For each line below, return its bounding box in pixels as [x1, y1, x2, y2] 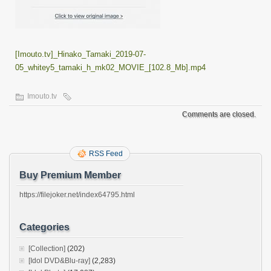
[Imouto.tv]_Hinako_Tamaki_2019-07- [15, 50, 146, 59]
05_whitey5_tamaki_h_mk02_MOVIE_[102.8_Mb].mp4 [15, 63, 206, 72]
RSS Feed [89, 149, 123, 158]
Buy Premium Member [19, 170, 121, 180]
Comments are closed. [182, 110, 256, 119]
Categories [19, 222, 70, 232]
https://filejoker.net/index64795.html [19, 191, 135, 199]
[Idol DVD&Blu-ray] [28, 256, 90, 265]
